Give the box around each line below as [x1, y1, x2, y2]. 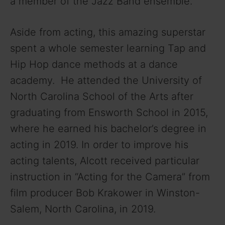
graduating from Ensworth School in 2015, [10, 106, 208, 119]
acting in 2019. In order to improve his [10, 138, 188, 151]
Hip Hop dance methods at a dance [10, 58, 178, 70]
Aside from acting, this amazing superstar [10, 26, 205, 38]
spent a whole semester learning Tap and [10, 42, 206, 54]
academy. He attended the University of [10, 74, 202, 86]
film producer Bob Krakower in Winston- [10, 186, 200, 199]
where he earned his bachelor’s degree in [10, 122, 206, 135]
